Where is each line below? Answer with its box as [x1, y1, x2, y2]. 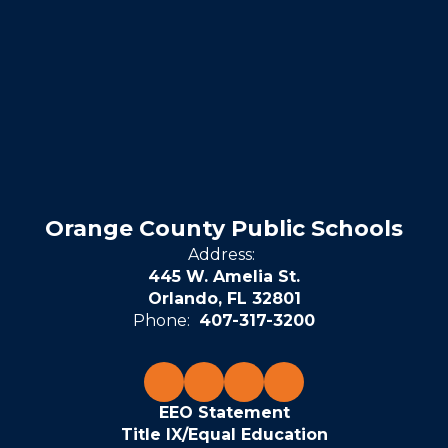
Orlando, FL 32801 [147, 289, 301, 308]
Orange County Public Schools [45, 215, 403, 242]
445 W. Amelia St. [148, 267, 300, 286]
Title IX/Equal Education [120, 425, 328, 444]
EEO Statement [158, 403, 290, 422]
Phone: [133, 311, 190, 330]
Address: [188, 245, 255, 264]
